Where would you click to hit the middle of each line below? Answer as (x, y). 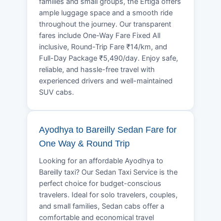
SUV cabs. (56, 92)
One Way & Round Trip (84, 143)
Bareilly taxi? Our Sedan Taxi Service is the (108, 172)
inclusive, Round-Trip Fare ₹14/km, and (103, 47)
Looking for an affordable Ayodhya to (101, 161)
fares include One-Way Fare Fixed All (100, 35)
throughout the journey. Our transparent (105, 24)
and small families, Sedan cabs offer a (102, 206)
